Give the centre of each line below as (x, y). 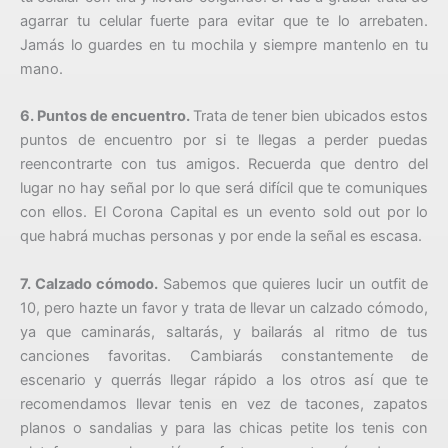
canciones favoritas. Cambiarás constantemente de (224, 355)
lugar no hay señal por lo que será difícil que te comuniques (224, 188)
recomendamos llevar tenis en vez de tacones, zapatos (224, 403)
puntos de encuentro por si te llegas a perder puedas (224, 140)
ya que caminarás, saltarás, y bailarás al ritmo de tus (224, 331)
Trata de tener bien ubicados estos (310, 116)
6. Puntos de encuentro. (106, 116)
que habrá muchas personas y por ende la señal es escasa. (223, 236)
